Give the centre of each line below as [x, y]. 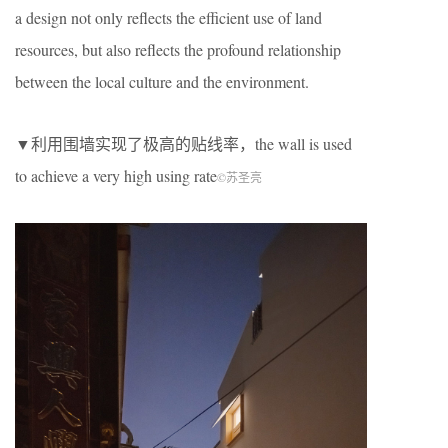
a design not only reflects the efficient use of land [168, 17]
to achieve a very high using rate [116, 175]
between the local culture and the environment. [162, 81]
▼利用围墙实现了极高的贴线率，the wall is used [183, 143]
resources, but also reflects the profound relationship [178, 49]
